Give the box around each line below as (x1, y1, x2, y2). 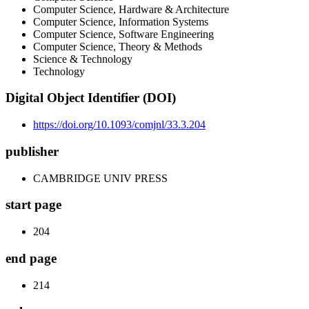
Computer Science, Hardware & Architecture (33, 3, 229, 15)
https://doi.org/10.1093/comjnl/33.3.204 (33, 119, 206, 131)
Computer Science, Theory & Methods (33, 40, 202, 52)
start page (6, 197, 61, 212)
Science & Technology (33, 52, 132, 65)
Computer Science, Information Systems (33, 15, 208, 28)
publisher (6, 143, 59, 159)
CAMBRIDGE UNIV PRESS (33, 172, 168, 184)
